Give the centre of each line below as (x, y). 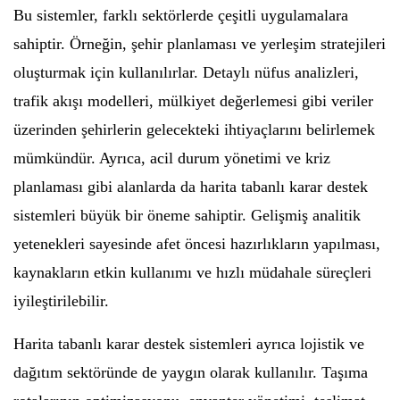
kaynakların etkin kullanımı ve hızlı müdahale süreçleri (192, 272)
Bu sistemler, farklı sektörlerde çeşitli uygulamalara (181, 15)
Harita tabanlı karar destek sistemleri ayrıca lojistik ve (189, 343)
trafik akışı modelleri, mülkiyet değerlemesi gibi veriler (193, 100)
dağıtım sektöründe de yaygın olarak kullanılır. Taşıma (191, 372)
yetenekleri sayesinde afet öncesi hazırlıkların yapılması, (197, 243)
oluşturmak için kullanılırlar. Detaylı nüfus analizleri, (186, 72)
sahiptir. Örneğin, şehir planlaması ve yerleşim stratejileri (200, 43)
